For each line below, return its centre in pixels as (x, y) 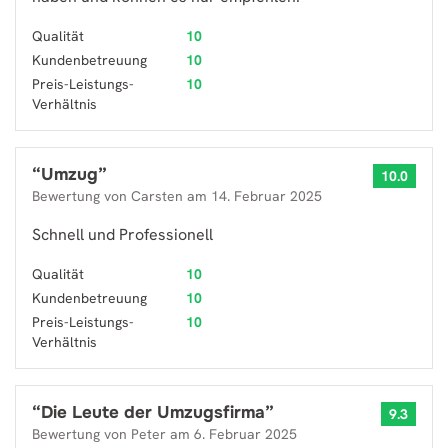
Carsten (157, 196)
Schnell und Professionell (122, 234)
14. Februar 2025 (266, 196)
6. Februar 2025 (245, 434)
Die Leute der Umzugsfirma (153, 412)
